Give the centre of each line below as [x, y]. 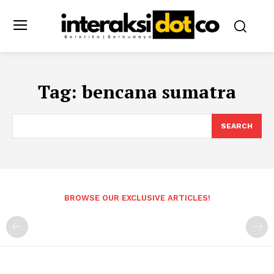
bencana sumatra [159, 91]
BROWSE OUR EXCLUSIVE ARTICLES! [137, 198]
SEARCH [237, 126]
